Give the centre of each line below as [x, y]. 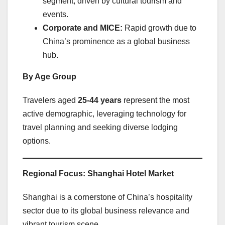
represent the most [155, 100]
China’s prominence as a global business [116, 42]
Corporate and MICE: [83, 28]
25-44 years [100, 100]
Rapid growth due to [159, 28]
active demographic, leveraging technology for [104, 114]
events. [55, 15]
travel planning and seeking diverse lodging [100, 128]
